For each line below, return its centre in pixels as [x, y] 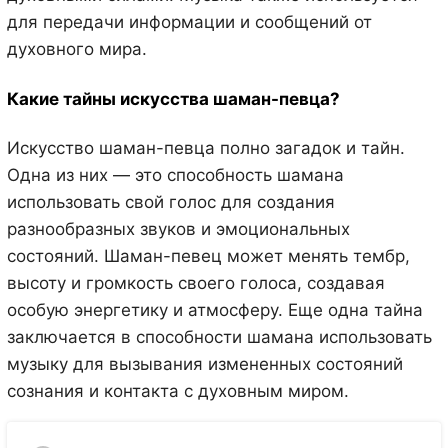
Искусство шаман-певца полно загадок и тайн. [205, 148]
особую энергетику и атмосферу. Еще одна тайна [214, 310]
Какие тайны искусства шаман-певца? [173, 98]
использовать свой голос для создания [170, 202]
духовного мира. [76, 49]
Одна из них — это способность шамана [175, 175]
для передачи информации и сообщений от [189, 22]
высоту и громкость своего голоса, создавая [195, 283]
